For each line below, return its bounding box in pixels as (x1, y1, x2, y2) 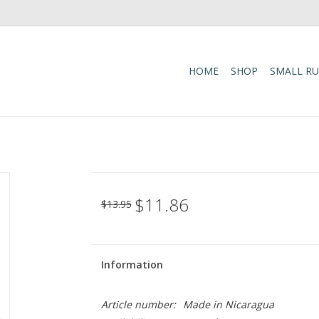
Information (100, 258, 163, 271)
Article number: (100, 298, 176, 311)
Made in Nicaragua (182, 298, 274, 311)
